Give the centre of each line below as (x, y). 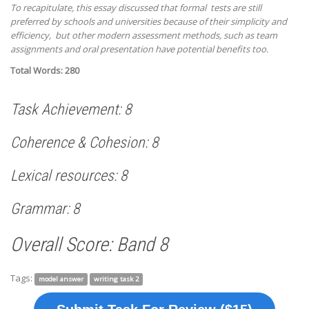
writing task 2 (116, 279)
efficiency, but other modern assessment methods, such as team (144, 35)
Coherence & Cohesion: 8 (84, 142)
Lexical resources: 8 (69, 175)
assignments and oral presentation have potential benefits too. (139, 49)
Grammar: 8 (45, 208)
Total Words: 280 (45, 70)
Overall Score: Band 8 (89, 244)
